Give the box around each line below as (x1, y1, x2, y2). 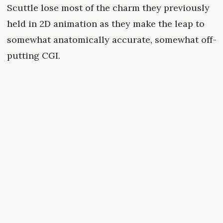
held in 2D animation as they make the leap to (6, 18, 205, 30)
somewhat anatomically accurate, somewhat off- (6, 34, 217, 46)
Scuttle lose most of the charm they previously (6, 2, 210, 14)
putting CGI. (6, 50, 60, 62)
